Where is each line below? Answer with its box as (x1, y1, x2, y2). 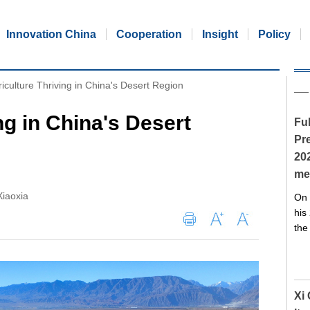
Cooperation (116, 28, 182, 40)
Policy (258, 28, 291, 40)
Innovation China (6, 28, 96, 40)
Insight (202, 28, 238, 40)
